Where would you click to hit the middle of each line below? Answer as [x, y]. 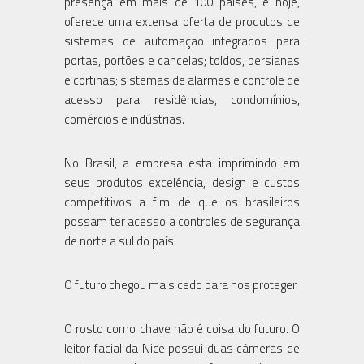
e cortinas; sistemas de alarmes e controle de [182, 80]
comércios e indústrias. [124, 119]
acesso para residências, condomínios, [182, 99]
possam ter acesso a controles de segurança [182, 221]
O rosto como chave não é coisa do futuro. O [182, 328]
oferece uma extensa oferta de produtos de [182, 21]
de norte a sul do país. [120, 240]
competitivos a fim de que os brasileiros [182, 201]
